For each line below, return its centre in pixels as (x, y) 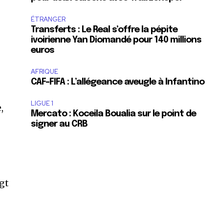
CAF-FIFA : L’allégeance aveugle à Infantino (118, 82)
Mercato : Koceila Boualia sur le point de (114, 114)
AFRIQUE (45, 72)
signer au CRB (59, 124)
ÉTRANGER (48, 19)
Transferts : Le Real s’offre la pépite (104, 30)
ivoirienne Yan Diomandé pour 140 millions (116, 40)
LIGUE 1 (42, 103)
